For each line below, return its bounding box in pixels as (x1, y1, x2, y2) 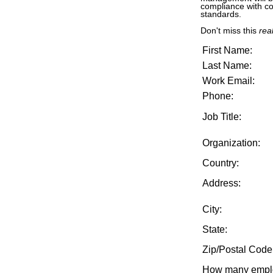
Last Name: (202, 60, 252, 71)
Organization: (202, 138, 260, 149)
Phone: (202, 91, 233, 102)
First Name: (202, 45, 252, 56)
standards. (200, 10, 241, 19)
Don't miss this (200, 26, 259, 35)
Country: (202, 158, 239, 169)
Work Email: (202, 76, 255, 87)
